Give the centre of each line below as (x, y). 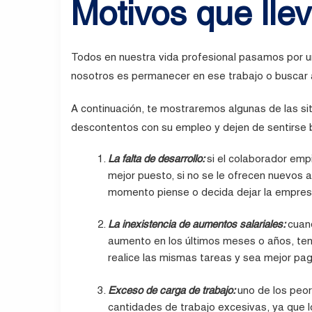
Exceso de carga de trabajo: (173, 290)
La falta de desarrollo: (158, 158)
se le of (220, 175)
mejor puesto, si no (155, 175)
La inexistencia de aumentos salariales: (198, 224)
